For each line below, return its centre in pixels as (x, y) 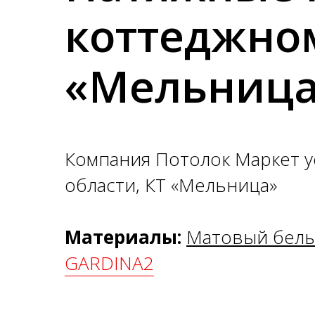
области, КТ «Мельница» (171, 185)
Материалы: (123, 237)
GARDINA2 (109, 263)
